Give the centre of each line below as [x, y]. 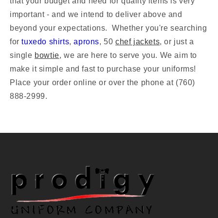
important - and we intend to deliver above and [96, 14]
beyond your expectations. [61, 28]
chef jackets [138, 41]
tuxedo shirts [45, 41]
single [22, 55]
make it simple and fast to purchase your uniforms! [104, 69]
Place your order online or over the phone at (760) [103, 82]
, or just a [177, 41]
